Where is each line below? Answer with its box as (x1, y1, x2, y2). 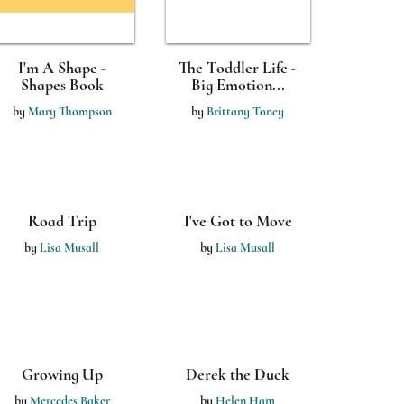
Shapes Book (20, 75, 104, 95)
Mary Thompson (27, 104, 112, 119)
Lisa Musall (216, 240, 275, 255)
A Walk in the (192, 364, 283, 384)
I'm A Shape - (17, 58, 106, 78)
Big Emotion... (190, 75, 285, 95)
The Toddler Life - (179, 58, 297, 78)
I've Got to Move (183, 211, 292, 231)
